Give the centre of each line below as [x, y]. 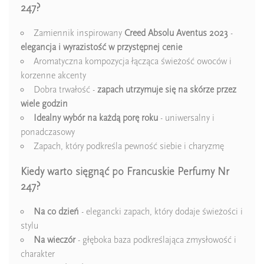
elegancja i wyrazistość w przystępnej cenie [101, 47]
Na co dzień [56, 212]
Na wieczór [55, 240]
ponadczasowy [48, 132]
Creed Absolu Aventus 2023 [176, 33]
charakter [38, 254]
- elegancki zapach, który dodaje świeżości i [161, 212]
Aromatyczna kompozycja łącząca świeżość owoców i [133, 61]
